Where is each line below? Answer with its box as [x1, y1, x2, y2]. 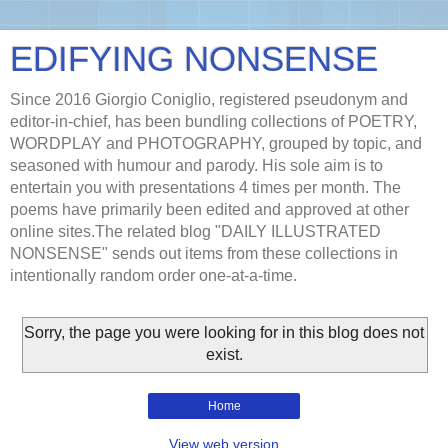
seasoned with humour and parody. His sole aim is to [10, 157, 383, 174]
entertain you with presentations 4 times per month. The [10, 179, 401, 196]
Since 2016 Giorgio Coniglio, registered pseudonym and [10, 91, 408, 108]
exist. [205, 345, 243, 363]
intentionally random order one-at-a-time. [10, 267, 297, 284]
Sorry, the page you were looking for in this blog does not [24, 323, 424, 341]
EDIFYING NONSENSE [10, 40, 378, 78]
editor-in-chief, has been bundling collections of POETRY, [10, 113, 417, 130]
